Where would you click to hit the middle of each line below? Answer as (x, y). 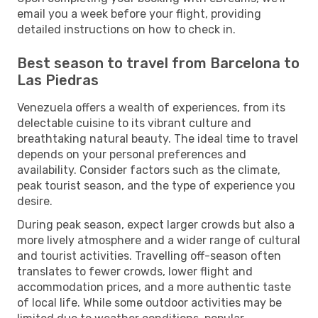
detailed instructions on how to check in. (126, 29)
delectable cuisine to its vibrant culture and (134, 123)
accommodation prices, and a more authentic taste (154, 287)
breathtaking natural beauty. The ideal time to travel (158, 138)
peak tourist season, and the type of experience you (156, 185)
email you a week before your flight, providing (139, 13)
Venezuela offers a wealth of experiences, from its (151, 107)
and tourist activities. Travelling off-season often (149, 256)
